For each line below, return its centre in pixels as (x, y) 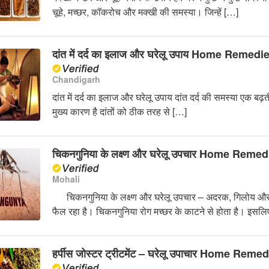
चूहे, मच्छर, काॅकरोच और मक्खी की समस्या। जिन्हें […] (145, 12)
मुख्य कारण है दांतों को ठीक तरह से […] (119, 112)
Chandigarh (76, 80)
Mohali (66, 179)
